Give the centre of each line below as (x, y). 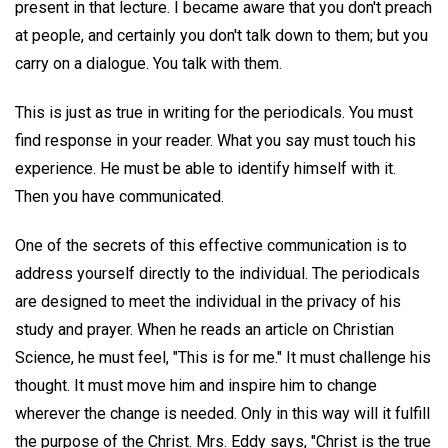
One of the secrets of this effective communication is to (211, 245)
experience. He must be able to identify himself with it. (205, 168)
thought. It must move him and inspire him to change (196, 385)
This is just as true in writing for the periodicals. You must (214, 112)
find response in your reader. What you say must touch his (215, 140)
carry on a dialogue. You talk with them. (148, 63)
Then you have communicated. (119, 196)
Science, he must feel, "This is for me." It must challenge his (223, 357)
